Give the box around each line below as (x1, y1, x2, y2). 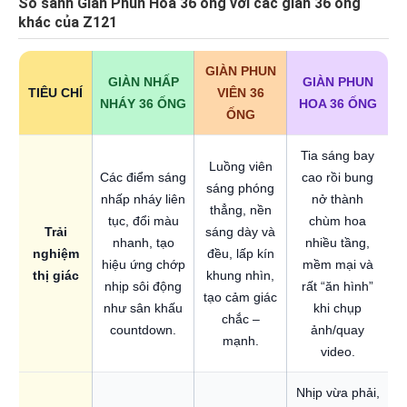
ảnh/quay (311, 323, 364, 338)
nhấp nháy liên (101, 192, 185, 207)
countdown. (110, 323, 176, 338)
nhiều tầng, (305, 235, 370, 251)
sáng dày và (205, 224, 275, 240)
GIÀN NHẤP (107, 74, 179, 90)
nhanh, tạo (112, 235, 174, 251)
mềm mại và (302, 257, 373, 273)
